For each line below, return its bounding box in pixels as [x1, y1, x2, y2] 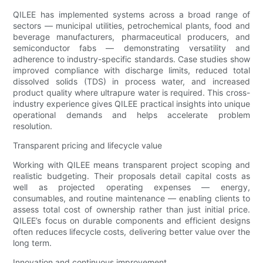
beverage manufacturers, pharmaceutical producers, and [13, 31, 250, 42]
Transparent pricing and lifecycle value [13, 140, 163, 150]
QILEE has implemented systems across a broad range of [13, 9, 250, 19]
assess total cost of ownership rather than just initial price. [13, 204, 250, 214]
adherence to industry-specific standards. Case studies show [13, 53, 250, 64]
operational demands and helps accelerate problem [13, 109, 250, 120]
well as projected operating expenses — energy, [13, 181, 250, 192]
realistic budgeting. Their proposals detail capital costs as [13, 170, 250, 181]
